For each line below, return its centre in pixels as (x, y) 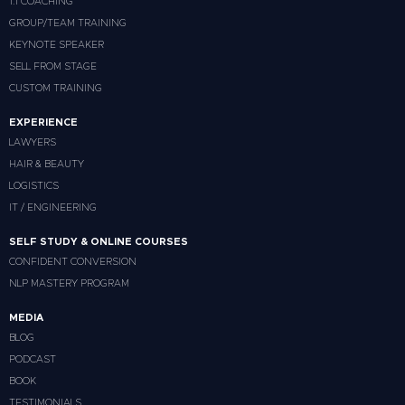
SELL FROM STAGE (53, 67)
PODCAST (33, 360)
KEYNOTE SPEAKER (57, 45)
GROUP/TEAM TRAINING (68, 24)
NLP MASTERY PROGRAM (69, 284)
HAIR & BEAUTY (47, 165)
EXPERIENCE (43, 123)
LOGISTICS (34, 186)
